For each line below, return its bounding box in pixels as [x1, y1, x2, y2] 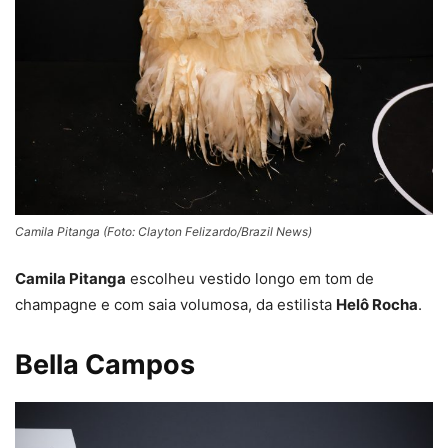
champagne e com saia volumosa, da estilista [15, 294, 336, 314]
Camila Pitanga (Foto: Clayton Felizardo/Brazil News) [15, 223, 312, 239]
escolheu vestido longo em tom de [126, 268, 374, 288]
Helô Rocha [336, 294, 418, 314]
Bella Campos [15, 347, 195, 381]
